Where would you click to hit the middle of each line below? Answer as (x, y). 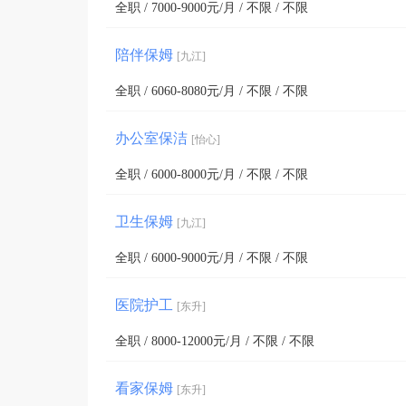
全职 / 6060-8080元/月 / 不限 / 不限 (212, 91)
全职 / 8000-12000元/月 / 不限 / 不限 (215, 341)
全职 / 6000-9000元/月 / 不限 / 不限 (212, 258)
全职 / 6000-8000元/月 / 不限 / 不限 (212, 174)
